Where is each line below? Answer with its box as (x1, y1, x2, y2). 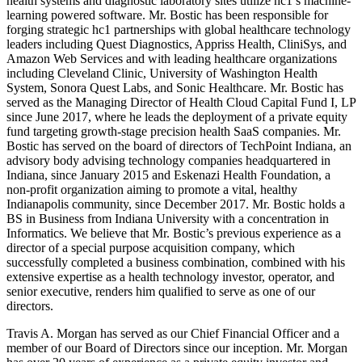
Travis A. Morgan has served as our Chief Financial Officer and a (6, 326, 339, 341)
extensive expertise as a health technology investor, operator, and (6, 270, 335, 284)
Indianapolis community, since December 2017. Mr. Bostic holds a (6, 197, 345, 212)
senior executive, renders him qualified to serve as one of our (6, 284, 315, 299)
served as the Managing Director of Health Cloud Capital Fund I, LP (6, 95, 356, 110)
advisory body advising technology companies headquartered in (6, 154, 330, 168)
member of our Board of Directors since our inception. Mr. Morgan (6, 341, 347, 356)
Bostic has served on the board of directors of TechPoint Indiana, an (6, 139, 351, 154)
